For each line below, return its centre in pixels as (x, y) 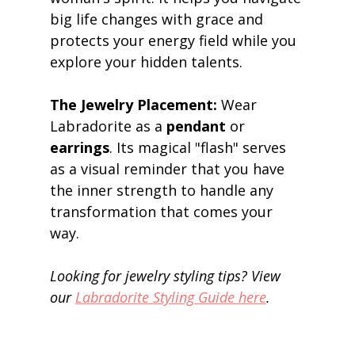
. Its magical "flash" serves (199, 148)
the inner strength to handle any (163, 191)
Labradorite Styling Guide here (170, 298)
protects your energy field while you (175, 41)
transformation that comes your (163, 212)
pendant (196, 126)
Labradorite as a (108, 126)
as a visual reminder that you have (169, 169)
